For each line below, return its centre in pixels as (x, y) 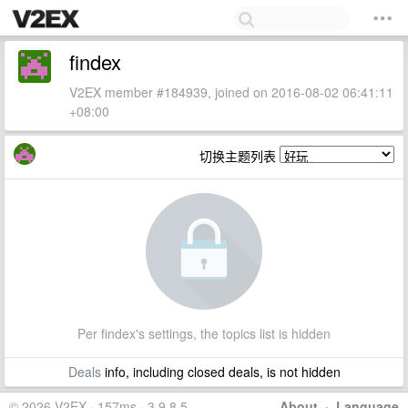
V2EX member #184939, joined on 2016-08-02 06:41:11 (231, 92)
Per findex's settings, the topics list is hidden (204, 333)
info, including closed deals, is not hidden (220, 372)
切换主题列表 (240, 156)
